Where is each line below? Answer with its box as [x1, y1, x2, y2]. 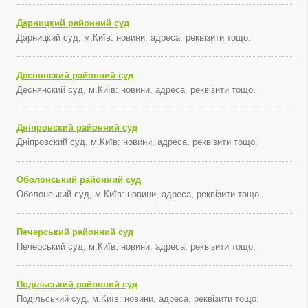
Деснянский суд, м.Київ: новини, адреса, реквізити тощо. [16, 85, 256, 95]
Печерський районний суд [16, 227, 133, 237]
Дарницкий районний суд [16, 18, 129, 28]
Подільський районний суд [16, 279, 137, 289]
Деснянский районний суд [16, 70, 133, 80]
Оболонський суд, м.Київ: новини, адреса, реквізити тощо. [16, 189, 262, 199]
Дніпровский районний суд [16, 122, 137, 133]
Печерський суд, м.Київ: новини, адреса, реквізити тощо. [16, 241, 256, 252]
